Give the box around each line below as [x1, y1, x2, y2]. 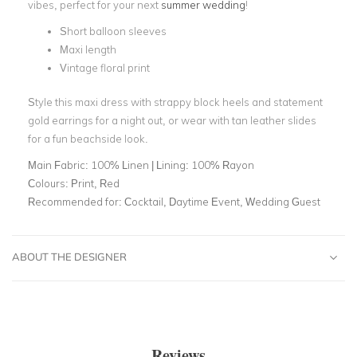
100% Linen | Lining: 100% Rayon [91, 158, 254, 171]
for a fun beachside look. [28, 131, 148, 145]
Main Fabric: [28, 158, 91, 171]
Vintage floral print [60, 61, 150, 74]
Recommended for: [28, 194, 124, 208]
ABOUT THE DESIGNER [12, 249, 127, 263]
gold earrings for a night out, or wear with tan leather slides [28, 113, 316, 127]
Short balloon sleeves [60, 25, 167, 37]
